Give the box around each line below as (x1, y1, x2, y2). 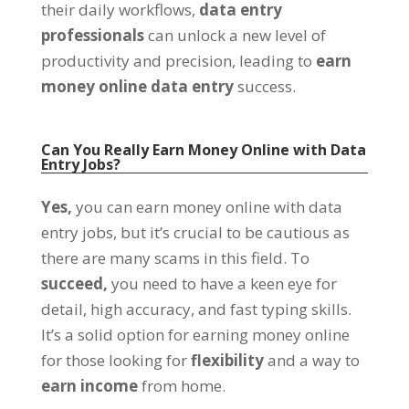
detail (40, 299, 83, 320)
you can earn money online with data (75, 196, 342, 218)
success (236, 76, 292, 98)
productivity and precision (40, 50, 232, 72)
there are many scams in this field (40, 247, 283, 269)
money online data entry (40, 76, 234, 98)
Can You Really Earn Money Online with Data (40, 140, 366, 161)
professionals (40, 25, 144, 47)
